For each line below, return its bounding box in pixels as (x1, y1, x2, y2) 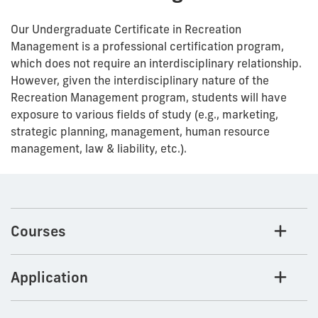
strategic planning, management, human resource (11, 124, 270, 138)
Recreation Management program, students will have (11, 89, 287, 104)
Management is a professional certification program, (11, 38, 284, 53)
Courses (11, 221, 66, 240)
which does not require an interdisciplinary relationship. (11, 55, 302, 70)
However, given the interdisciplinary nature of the (11, 72, 269, 87)
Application (11, 268, 88, 286)
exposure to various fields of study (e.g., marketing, (11, 106, 278, 121)
